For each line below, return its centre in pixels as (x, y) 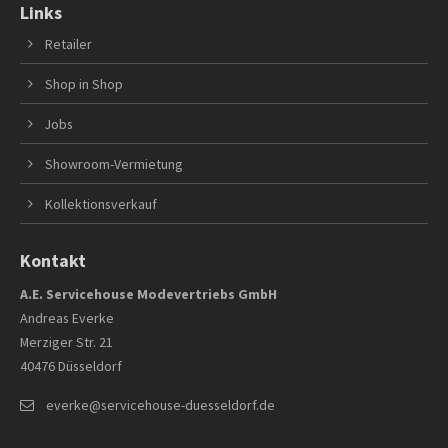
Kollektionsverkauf (101, 203)
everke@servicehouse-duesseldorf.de (160, 404)
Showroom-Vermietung (114, 163)
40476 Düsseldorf (71, 365)
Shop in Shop (84, 83)
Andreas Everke (67, 317)
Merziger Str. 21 (67, 341)
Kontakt (53, 260)
